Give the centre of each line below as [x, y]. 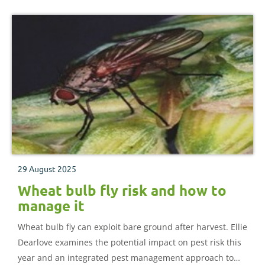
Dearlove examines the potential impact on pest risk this [130, 242]
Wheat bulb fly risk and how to [122, 190]
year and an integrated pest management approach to [126, 257]
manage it [51, 205]
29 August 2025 [47, 168]
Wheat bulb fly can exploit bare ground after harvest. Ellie [132, 227]
